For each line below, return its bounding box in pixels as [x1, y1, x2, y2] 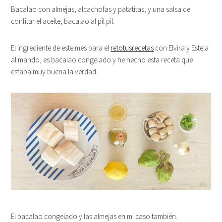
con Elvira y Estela [154, 43, 209, 53]
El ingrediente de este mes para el [11, 43, 111, 53]
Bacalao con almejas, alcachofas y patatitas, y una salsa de [11, 4, 191, 14]
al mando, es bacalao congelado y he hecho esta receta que [11, 55, 193, 64]
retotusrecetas [111, 43, 154, 53]
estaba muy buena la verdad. [11, 66, 98, 76]
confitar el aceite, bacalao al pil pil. [11, 16, 115, 26]
